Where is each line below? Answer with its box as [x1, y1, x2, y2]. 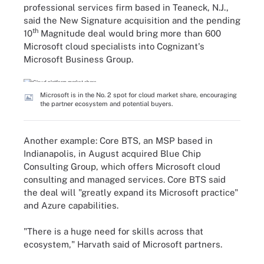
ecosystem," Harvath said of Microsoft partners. [24, 239, 222, 249]
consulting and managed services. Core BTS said [24, 174, 226, 184]
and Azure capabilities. [24, 200, 118, 210]
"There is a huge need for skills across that [24, 226, 203, 236]
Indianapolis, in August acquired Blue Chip [24, 148, 201, 159]
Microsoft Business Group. [24, 54, 133, 64]
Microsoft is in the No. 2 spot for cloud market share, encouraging [40, 91, 237, 98]
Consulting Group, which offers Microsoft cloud [24, 161, 220, 171]
